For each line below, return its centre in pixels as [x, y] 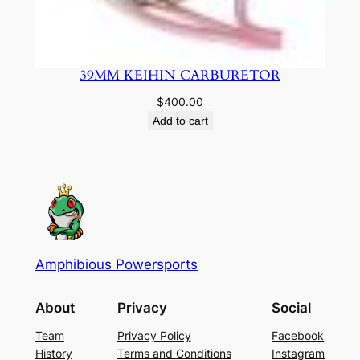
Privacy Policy [154, 335]
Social [292, 307]
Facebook [298, 335]
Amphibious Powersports [116, 264]
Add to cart [180, 121]
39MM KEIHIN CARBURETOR [180, 76]
